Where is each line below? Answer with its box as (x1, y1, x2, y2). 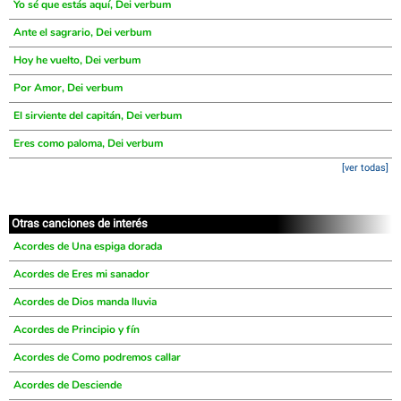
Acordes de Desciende (13, 378, 122, 392)
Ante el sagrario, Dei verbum (13, 25, 151, 39)
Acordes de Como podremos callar (13, 350, 181, 364)
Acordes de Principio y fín (13, 322, 140, 337)
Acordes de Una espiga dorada (13, 239, 162, 253)
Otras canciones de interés (12, 217, 148, 230)
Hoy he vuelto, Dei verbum (13, 53, 141, 67)
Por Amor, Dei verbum (13, 81, 123, 95)
